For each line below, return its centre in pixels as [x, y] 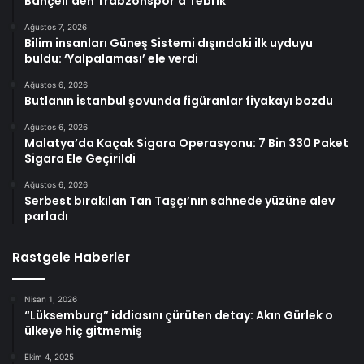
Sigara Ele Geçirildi [80, 158]
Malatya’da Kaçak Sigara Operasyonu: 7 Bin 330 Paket [186, 143]
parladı [46, 216]
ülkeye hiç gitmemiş [83, 330]
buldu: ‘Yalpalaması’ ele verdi [111, 58]
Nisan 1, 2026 [51, 299]
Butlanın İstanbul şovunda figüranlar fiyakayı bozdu [179, 100]
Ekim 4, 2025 [49, 356]
